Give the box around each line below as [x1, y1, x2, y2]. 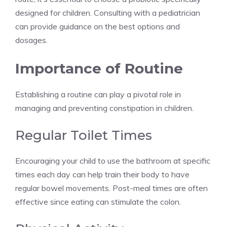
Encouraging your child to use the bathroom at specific [15, 155, 210, 166]
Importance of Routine [15, 59, 183, 77]
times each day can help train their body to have [15, 169, 190, 179]
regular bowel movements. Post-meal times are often [15, 182, 208, 193]
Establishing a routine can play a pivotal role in [15, 89, 181, 99]
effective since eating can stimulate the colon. [15, 196, 181, 207]
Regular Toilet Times [15, 127, 152, 143]
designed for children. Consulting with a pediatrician [15, 7, 200, 18]
